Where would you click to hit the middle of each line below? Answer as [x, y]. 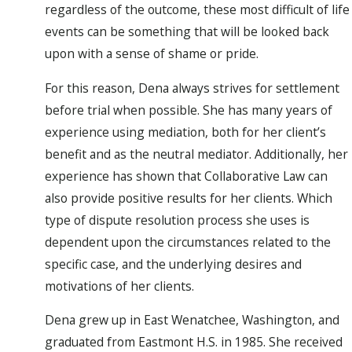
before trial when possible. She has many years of [189, 110]
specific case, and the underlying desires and [173, 264]
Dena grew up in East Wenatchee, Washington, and [192, 320]
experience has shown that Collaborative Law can [186, 176]
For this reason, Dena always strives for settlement [192, 88]
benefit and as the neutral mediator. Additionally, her [196, 154]
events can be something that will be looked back [187, 32]
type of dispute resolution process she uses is [177, 220]
